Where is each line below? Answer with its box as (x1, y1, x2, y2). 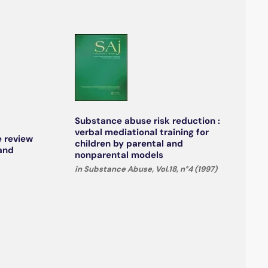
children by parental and (74, 138, 183, 150)
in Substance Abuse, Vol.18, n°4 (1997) (74, 164, 217, 175)
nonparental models (74, 149, 163, 162)
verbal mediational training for (74, 126, 209, 139)
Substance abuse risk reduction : (74, 115, 220, 127)
